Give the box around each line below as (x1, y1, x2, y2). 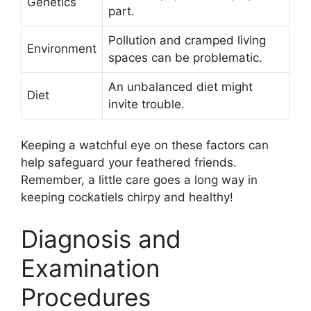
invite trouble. (108, 96, 185, 111)
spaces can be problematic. (108, 50, 262, 65)
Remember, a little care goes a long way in (21, 173, 258, 187)
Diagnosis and (21, 224, 181, 253)
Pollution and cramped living (108, 33, 266, 47)
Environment (27, 41, 96, 56)
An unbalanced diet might (108, 79, 253, 94)
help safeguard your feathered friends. (21, 155, 237, 170)
